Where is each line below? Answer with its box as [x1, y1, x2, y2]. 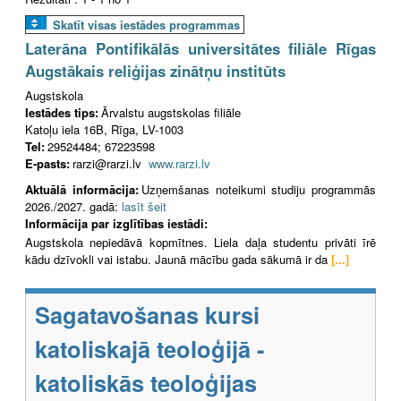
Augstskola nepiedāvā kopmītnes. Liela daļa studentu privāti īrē [25, 234, 376, 252]
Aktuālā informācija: [25, 180, 139, 198]
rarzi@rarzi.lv [73, 154, 149, 172]
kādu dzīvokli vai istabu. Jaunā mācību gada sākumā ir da [25, 251, 328, 269]
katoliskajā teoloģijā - [35, 332, 264, 366]
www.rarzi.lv [149, 154, 210, 172]
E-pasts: [25, 154, 70, 172]
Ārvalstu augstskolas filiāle [101, 103, 241, 121]
